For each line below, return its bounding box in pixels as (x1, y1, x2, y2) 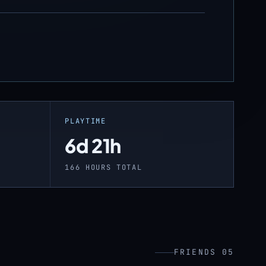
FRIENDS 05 (174, 247, 234, 257)
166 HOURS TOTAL (65, 163, 142, 172)
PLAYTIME (65, 116, 106, 126)
